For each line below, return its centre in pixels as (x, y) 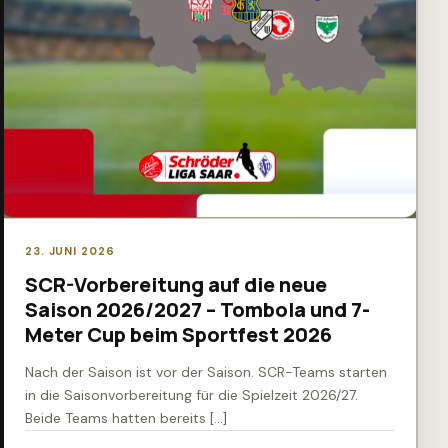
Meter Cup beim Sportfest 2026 (178, 335)
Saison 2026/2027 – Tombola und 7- (197, 310)
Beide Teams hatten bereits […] (126, 418)
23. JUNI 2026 (70, 251)
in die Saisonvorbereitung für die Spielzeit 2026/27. (191, 395)
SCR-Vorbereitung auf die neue (176, 285)
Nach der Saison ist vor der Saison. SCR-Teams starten (206, 372)
